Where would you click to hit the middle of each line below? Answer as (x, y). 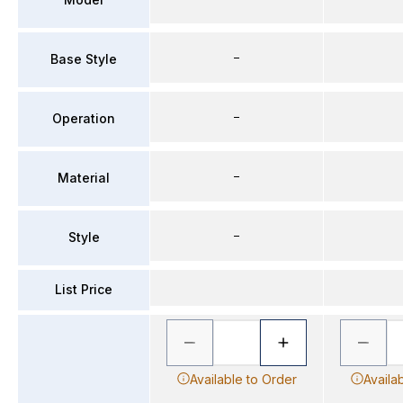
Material (84, 178)
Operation (84, 118)
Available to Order (243, 379)
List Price (84, 289)
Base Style (84, 59)
